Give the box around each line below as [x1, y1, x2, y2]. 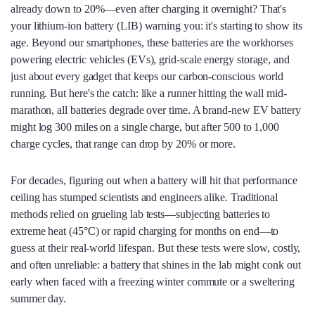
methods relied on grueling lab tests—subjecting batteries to [11, 207, 271, 220]
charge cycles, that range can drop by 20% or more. [11, 137, 236, 150]
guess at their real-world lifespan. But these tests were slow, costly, [11, 241, 301, 254]
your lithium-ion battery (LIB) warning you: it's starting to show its [11, 19, 302, 32]
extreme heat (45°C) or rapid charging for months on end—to [11, 224, 279, 237]
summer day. [11, 292, 67, 304]
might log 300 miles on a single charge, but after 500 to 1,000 [11, 120, 280, 133]
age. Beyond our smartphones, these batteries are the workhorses [11, 36, 293, 49]
